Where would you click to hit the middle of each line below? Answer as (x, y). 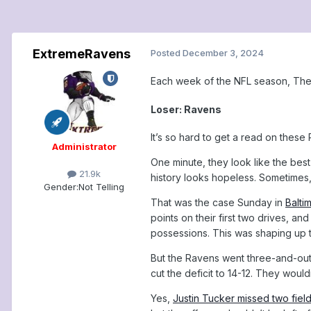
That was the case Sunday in (218, 203)
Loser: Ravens (186, 109)
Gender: (61, 187)
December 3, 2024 (223, 53)
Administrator (84, 147)
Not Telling (101, 187)
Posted (167, 53)
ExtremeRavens (81, 54)
